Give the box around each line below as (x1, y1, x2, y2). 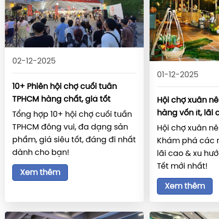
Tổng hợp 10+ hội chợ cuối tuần (12, 110, 132, 119)
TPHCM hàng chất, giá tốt (12, 95, 110, 104)
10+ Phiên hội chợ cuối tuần (12, 83, 117, 91)
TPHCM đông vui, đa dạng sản (12, 123, 128, 132)
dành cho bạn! (12, 149, 69, 157)
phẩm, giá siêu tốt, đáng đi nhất (12, 136, 136, 145)
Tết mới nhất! (156, 162, 208, 171)
